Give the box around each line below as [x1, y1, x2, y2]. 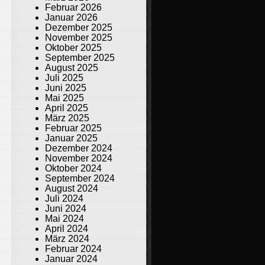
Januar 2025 [45, 132, 98, 143]
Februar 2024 [45, 243, 102, 254]
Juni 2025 [45, 82, 86, 93]
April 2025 [45, 102, 88, 113]
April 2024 [45, 223, 88, 234]
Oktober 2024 [45, 163, 102, 173]
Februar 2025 [45, 122, 102, 133]
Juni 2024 [45, 203, 86, 214]
